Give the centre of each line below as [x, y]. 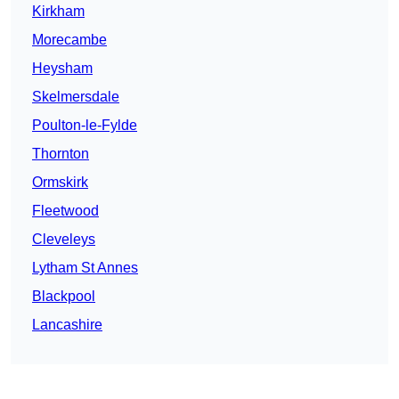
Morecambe [69, 40]
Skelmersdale [76, 97]
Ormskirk [60, 183]
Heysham [62, 69]
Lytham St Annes [85, 268]
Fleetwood [65, 211]
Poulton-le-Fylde [85, 126]
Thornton [61, 154]
